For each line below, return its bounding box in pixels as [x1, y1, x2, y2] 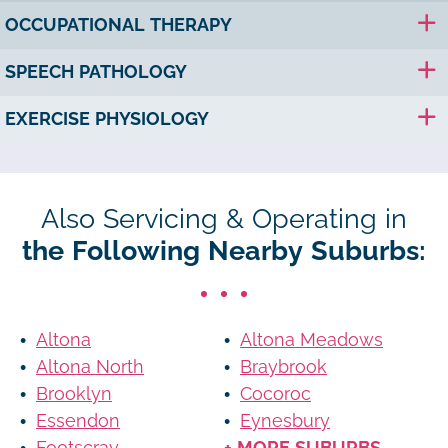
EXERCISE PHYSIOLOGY [5, 108, 209, 129]
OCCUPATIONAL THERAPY [5, 14, 232, 35]
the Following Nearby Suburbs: [22, 235, 426, 266]
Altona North [36, 356, 144, 377]
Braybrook [240, 356, 327, 377]
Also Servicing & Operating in [41, 203, 407, 234]
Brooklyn [36, 383, 112, 404]
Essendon [36, 410, 120, 431]
